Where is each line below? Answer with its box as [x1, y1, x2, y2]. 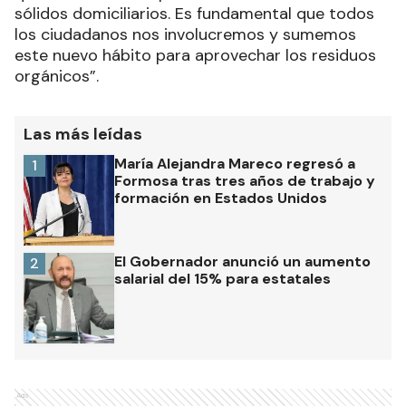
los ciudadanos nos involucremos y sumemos [14, 23, 356, 45]
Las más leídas [24, 122, 142, 145]
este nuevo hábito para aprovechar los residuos [14, 43, 376, 66]
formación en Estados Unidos [114, 188, 327, 208]
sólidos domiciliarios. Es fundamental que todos [14, 2, 374, 24]
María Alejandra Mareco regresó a [114, 153, 355, 173]
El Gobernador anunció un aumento [114, 251, 371, 271]
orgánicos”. [14, 64, 99, 87]
